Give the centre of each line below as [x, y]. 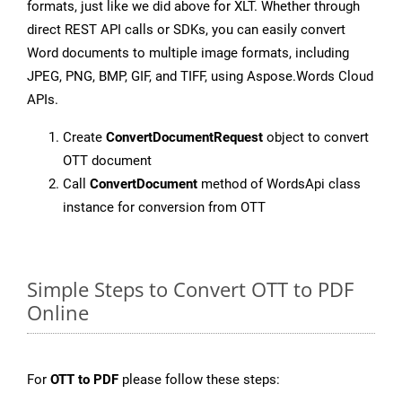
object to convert [316, 138]
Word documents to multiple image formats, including [188, 53]
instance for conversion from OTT [164, 208]
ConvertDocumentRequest [184, 138]
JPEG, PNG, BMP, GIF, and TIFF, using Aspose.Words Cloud [200, 77]
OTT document [107, 161]
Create [84, 138]
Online [58, 313]
